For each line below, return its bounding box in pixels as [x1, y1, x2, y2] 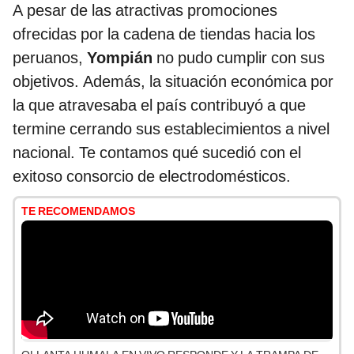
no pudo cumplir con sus [156, 48, 325, 68]
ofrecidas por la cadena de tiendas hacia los [13, 24, 315, 44]
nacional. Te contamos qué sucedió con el [13, 143, 301, 163]
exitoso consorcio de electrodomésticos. [13, 167, 291, 186]
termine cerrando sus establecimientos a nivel [13, 119, 330, 139]
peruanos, [13, 48, 87, 68]
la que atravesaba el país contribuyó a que [13, 96, 306, 115]
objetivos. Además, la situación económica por [13, 72, 333, 92]
